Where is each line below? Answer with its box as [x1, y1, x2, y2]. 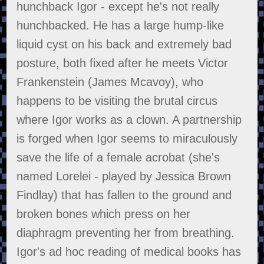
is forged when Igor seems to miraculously [16, 132, 238, 146]
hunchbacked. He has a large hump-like [16, 19, 225, 32]
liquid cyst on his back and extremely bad [16, 38, 232, 51]
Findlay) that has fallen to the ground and [16, 189, 232, 202]
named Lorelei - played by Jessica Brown [16, 170, 232, 183]
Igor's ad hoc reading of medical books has [16, 245, 242, 259]
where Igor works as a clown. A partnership [16, 113, 242, 127]
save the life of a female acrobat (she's [16, 151, 220, 164]
